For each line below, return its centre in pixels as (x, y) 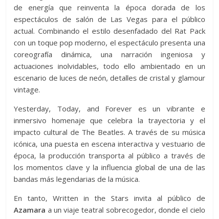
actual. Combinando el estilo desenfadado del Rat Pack (109, 31)
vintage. (27, 89)
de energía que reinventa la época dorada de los (109, 7)
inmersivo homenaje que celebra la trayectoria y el (109, 120)
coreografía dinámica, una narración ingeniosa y (109, 54)
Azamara (30, 210)
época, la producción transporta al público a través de (109, 155)
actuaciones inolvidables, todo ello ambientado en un (109, 66)
